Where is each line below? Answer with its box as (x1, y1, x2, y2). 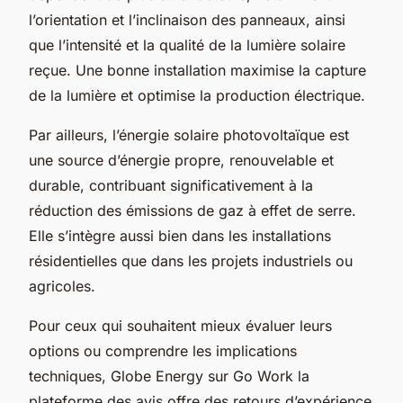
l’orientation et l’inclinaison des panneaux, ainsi (29, 10, 345, 29)
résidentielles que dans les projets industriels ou (29, 251, 353, 270)
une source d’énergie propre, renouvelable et (29, 150, 334, 169)
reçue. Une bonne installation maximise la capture (29, 60, 366, 79)
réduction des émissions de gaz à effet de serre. (29, 201, 356, 219)
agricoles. (29, 276, 95, 295)
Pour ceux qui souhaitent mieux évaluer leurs (29, 316, 332, 335)
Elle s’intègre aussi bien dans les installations (29, 226, 331, 245)
